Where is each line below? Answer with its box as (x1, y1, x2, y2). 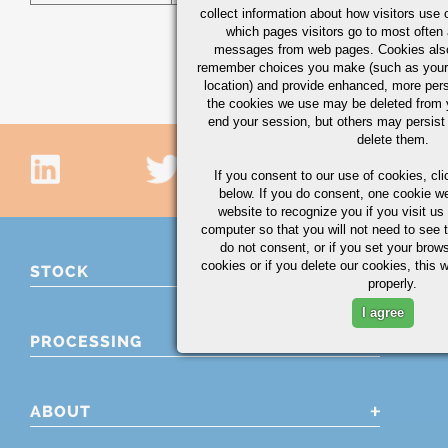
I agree (362, 305, 404, 320)
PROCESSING (30, 332, 142, 351)
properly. (368, 276, 418, 291)
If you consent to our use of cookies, (214, 168, 427, 183)
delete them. (357, 132, 429, 147)
